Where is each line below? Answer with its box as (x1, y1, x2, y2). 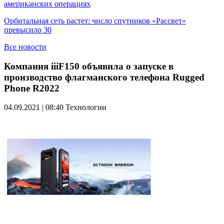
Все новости (4, 42, 46, 51)
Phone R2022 (4, 82, 59, 93)
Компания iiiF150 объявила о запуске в (4, 60, 173, 71)
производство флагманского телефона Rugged (4, 71, 204, 82)
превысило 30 (4, 25, 51, 34)
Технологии (65, 103, 106, 112)
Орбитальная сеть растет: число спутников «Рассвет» (4, 16, 186, 25)
